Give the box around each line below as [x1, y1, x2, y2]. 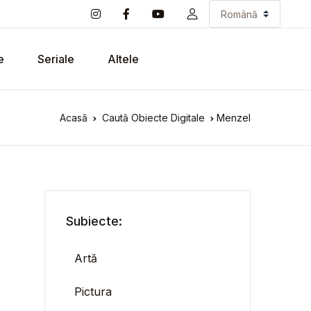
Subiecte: [66, 214, 123, 228]
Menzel [217, 111, 251, 124]
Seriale [37, 52, 74, 66]
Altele [108, 52, 139, 66]
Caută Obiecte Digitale [102, 111, 205, 124]
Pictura [74, 285, 112, 299]
